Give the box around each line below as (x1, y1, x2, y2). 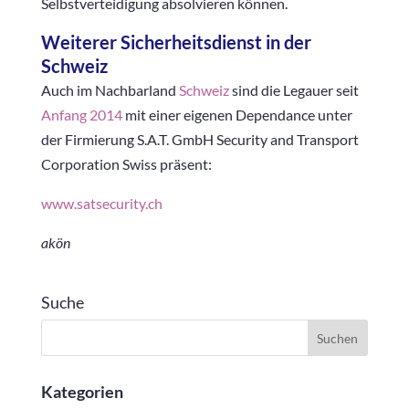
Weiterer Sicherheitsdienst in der (40, 31, 311, 53)
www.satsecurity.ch (40, 194, 163, 212)
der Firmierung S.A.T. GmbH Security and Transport (40, 131, 359, 148)
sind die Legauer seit (228, 81, 359, 99)
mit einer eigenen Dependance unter (121, 106, 352, 123)
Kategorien (40, 382, 123, 402)
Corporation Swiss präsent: (40, 155, 212, 173)
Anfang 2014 (40, 106, 122, 123)
